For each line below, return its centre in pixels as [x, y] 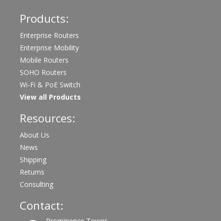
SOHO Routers [43, 72]
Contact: [41, 205]
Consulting [37, 184]
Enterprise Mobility [49, 47]
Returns [32, 172]
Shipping [33, 159]
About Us [35, 135]
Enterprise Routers [49, 35]
